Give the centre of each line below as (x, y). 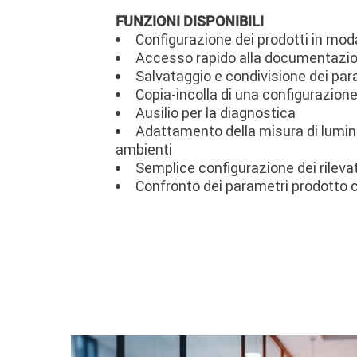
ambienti (144, 150)
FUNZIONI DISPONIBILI (190, 22)
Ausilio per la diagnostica (216, 113)
